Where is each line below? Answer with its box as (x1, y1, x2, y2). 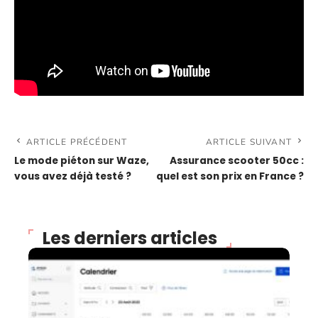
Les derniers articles (43, 226, 217, 250)
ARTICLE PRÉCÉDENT (26, 136, 128, 148)
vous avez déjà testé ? (14, 169, 131, 183)
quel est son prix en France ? (156, 169, 304, 183)
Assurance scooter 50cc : (170, 153, 304, 168)
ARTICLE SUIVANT (206, 136, 292, 148)
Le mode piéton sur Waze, (14, 153, 149, 168)
